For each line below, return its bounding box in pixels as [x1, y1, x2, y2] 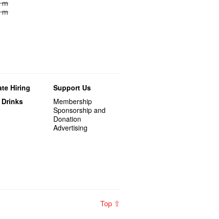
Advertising [53, 123, 88, 132]
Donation [53, 114, 82, 124]
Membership [53, 96, 92, 106]
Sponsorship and [53, 105, 106, 115]
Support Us [53, 83, 91, 92]
